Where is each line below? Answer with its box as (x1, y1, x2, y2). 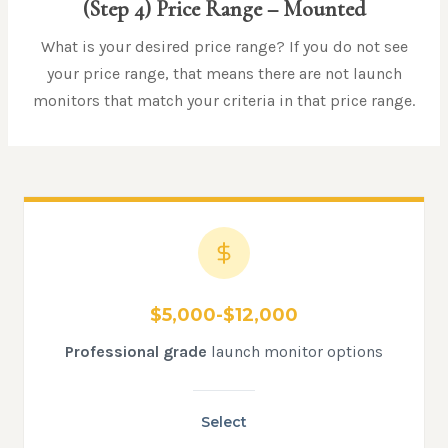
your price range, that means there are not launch (46, 64, 402, 84)
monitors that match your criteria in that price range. (33, 91, 415, 111)
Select (201, 413, 247, 432)
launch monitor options (207, 342, 383, 362)
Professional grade (65, 342, 207, 362)
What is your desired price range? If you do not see (40, 37, 408, 57)
